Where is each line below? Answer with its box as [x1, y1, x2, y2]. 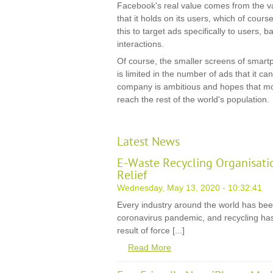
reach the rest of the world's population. [117, 94, 269, 104]
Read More [128, 243, 171, 252]
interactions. [117, 39, 164, 49]
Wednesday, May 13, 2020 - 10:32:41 [117, 183, 262, 193]
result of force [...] [117, 225, 185, 235]
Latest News [117, 135, 180, 149]
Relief [117, 168, 147, 183]
